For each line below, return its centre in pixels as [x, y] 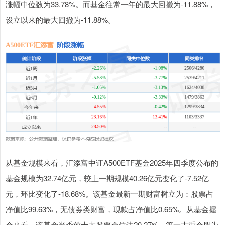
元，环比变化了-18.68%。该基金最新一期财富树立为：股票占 [109, 194]
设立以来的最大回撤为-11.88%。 [61, 19]
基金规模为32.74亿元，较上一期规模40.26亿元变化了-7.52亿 [107, 178]
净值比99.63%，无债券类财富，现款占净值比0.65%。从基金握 [111, 209]
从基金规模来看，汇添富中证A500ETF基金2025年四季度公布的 [112, 163]
